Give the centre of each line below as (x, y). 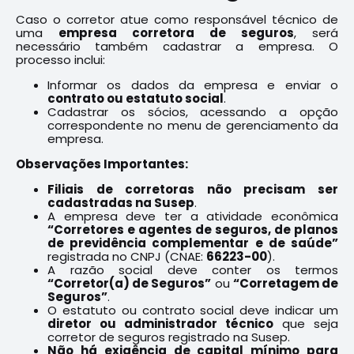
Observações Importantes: (102, 164)
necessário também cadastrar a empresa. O (177, 46)
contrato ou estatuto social (136, 98)
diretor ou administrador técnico (160, 324)
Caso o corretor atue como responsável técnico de (177, 19)
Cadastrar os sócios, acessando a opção (193, 112)
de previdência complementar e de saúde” (193, 243)
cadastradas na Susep (121, 203)
